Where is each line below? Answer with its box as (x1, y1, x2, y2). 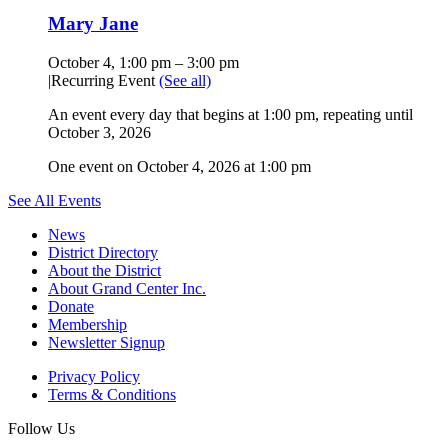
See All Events (8, 191, 101, 209)
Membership (48, 315, 127, 333)
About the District (48, 261, 161, 279)
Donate (48, 297, 94, 315)
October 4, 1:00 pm (48, 53, 171, 71)
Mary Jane (48, 12, 138, 34)
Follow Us (8, 419, 75, 437)
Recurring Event (51, 71, 159, 89)
